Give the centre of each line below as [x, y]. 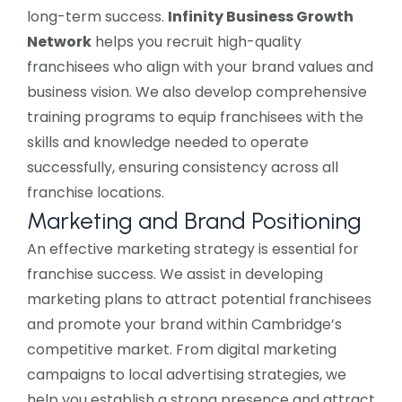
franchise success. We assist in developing [175, 275]
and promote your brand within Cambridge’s [184, 325]
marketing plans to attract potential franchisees [199, 300]
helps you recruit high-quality [197, 42]
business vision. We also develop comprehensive [197, 92]
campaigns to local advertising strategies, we [187, 375]
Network [59, 42]
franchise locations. [96, 193]
